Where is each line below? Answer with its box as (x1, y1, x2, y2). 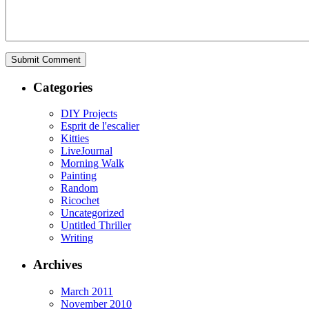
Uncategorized (61, 207, 124, 219)
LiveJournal (61, 145, 112, 157)
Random (61, 182, 98, 195)
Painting (61, 170, 97, 182)
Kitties (61, 132, 89, 145)
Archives (33, 257, 82, 272)
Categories (33, 79, 92, 94)
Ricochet (61, 195, 99, 207)
